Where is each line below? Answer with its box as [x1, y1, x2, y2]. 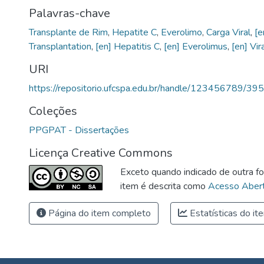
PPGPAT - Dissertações [29, 123, 129, 137]
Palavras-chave [29, 5, 110, 21]
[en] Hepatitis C [95, 39, 160, 53]
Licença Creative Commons [29, 144, 173, 161]
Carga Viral [206, 25, 250, 39]
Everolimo [161, 25, 202, 39]
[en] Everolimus [164, 39, 227, 53]
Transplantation [29, 39, 91, 53]
